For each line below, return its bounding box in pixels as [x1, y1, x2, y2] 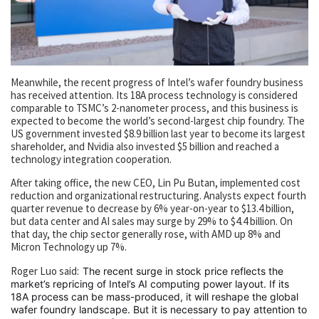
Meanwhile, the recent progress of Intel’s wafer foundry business [11, 75, 303, 90]
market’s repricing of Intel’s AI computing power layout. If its [11, 278, 289, 291]
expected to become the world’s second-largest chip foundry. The [11, 114, 305, 128]
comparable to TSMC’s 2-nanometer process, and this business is [11, 101, 298, 115]
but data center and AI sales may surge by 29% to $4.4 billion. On [11, 214, 293, 229]
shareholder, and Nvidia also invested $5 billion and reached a [11, 140, 279, 154]
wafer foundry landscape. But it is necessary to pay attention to [11, 303, 307, 316]
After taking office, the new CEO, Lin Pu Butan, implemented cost [11, 176, 300, 190]
